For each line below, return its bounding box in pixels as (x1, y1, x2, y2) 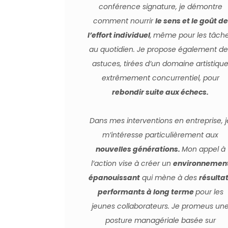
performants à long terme (97, 187, 195, 197)
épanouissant (88, 173, 140, 183)
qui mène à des (139, 173, 199, 183)
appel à (198, 144, 225, 154)
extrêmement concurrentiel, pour (101, 73, 219, 83)
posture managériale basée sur (105, 215, 216, 225)
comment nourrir (93, 16, 155, 26)
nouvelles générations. (95, 144, 182, 154)
